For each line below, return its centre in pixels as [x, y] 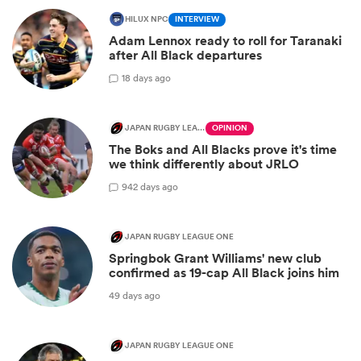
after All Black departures [185, 56]
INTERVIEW [197, 20]
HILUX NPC [147, 20]
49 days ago [135, 295]
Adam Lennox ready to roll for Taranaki [225, 41]
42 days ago [153, 186]
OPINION [230, 129]
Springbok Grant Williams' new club [215, 259]
